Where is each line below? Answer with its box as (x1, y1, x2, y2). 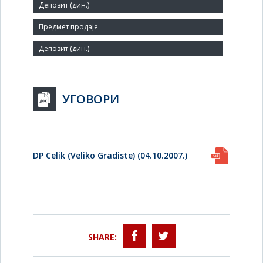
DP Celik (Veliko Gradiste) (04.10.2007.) (33, 150, 187, 161)
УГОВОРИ (62, 91, 119, 107)
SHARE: (87, 231, 117, 242)
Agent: (33, 25, 54, 35)
